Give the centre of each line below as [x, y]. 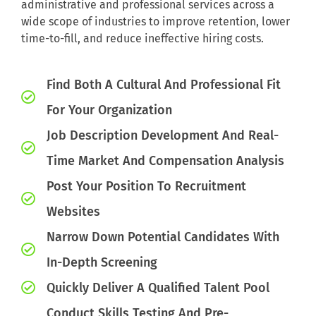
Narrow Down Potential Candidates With [163, 237]
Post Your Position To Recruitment [146, 186]
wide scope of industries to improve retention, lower [156, 22]
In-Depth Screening [102, 262]
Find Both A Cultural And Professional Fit [164, 84]
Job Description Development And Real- [163, 135]
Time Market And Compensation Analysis [165, 160]
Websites [73, 211]
